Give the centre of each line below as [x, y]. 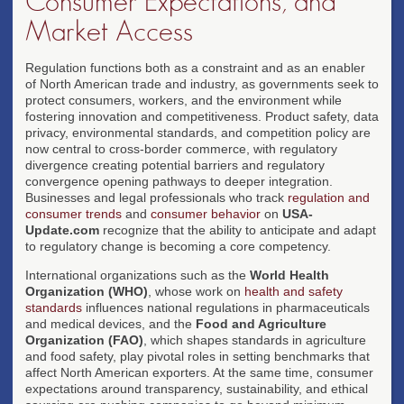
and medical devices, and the [110, 323]
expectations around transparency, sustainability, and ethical [197, 388]
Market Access [109, 31]
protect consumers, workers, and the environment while [184, 100]
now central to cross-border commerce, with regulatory [181, 148]
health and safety [294, 291]
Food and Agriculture [261, 323]
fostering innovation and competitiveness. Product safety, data [202, 116]
